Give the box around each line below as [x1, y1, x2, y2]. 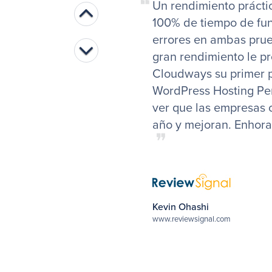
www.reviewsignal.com [152, 213, 231, 224]
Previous [93, 1, 140, 19]
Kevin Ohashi [152, 200, 209, 213]
